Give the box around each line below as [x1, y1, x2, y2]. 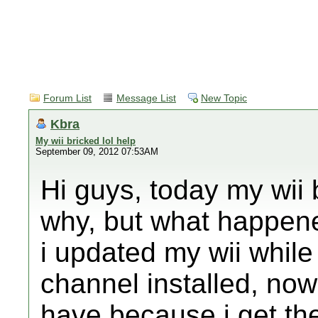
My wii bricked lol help [35, 136, 136, 146]
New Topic [201, 93, 247, 104]
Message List [116, 93, 176, 104]
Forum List [43, 93, 92, 104]
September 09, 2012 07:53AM [35, 146, 158, 157]
